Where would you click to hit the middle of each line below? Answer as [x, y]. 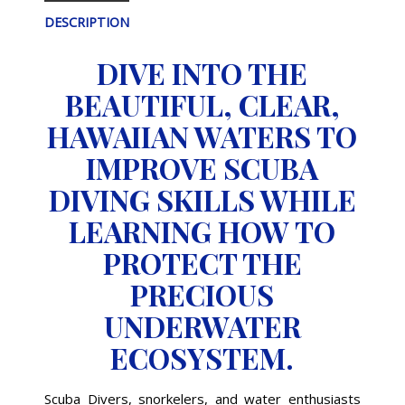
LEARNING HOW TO [202, 231]
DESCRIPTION [86, 22]
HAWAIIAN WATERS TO [202, 136]
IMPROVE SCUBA [202, 167]
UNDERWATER [202, 325]
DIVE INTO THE [202, 72]
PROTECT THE [202, 262]
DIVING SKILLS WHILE [202, 199]
